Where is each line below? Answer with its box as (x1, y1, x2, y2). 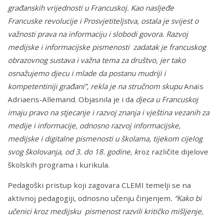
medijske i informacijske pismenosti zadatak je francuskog (8, 42, 206, 52)
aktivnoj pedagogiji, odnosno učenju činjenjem (8, 193, 170, 203)
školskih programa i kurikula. (8, 159, 109, 170)
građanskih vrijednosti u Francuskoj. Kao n (8, 2, 150, 13)
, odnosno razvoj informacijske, (76, 120, 181, 130)
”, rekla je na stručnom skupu (84, 81, 184, 91)
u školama (113, 133, 149, 143)
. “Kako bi (170, 193, 201, 203)
